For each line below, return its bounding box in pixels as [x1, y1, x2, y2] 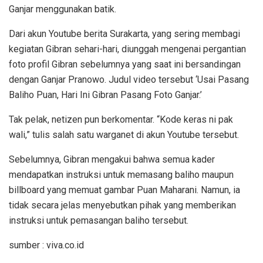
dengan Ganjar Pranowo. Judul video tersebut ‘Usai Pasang [9, 73, 249, 85]
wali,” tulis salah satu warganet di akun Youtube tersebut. [9, 129, 239, 140]
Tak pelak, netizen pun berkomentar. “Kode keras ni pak [9, 113, 233, 125]
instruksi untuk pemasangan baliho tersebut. [9, 214, 188, 226]
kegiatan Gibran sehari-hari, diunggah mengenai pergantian [9, 43, 246, 55]
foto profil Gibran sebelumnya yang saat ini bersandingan [9, 58, 241, 70]
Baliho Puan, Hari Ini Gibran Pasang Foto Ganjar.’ [9, 89, 202, 100]
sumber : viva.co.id [9, 239, 84, 251]
